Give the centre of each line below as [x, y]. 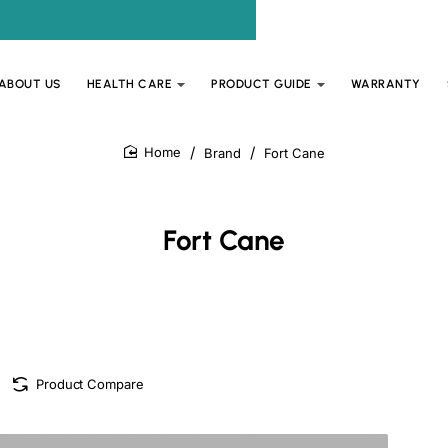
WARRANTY [385, 84]
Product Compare [90, 384]
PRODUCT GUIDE [261, 84]
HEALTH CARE [129, 84]
